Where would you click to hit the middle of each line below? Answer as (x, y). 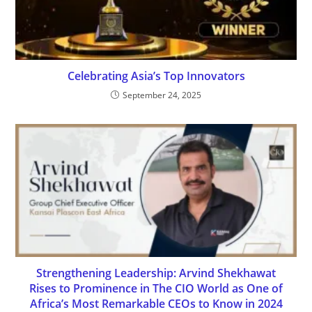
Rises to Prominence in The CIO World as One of (156, 289)
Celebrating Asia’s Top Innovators (156, 76)
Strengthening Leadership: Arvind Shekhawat (156, 273)
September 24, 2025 (162, 95)
